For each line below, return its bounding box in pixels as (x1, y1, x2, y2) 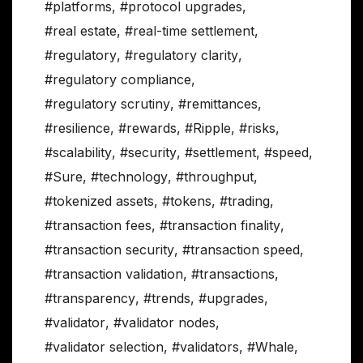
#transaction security (45, 241, 174, 258)
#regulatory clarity (125, 47, 238, 64)
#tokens (162, 193, 211, 210)
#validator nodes (113, 314, 216, 331)
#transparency (45, 290, 135, 307)
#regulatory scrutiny (45, 96, 170, 113)
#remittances (178, 96, 258, 113)
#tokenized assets (45, 193, 154, 210)
